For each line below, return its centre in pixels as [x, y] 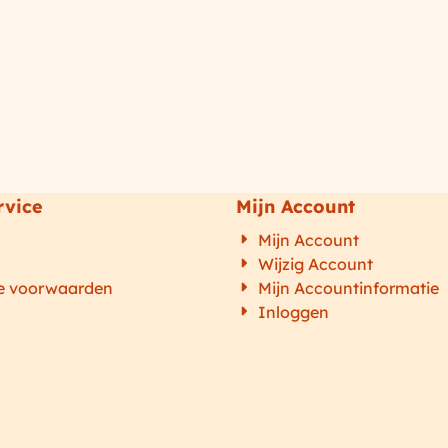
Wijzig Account [315, 264]
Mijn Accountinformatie [348, 288]
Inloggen [293, 312]
